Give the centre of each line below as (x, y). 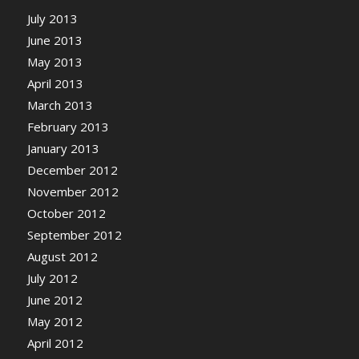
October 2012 (66, 213)
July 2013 (52, 18)
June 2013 (54, 40)
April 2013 (55, 83)
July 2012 (52, 278)
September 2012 (74, 235)
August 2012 (62, 256)
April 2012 (55, 343)
